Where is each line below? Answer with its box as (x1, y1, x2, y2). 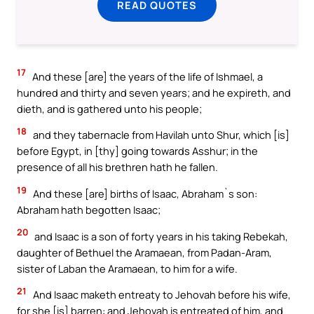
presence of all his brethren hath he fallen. (17, 160, 218, 175)
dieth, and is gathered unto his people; (17, 101, 202, 116)
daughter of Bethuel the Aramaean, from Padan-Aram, (17, 245, 272, 259)
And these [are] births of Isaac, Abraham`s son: (31, 186, 257, 200)
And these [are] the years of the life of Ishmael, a (30, 69, 263, 83)
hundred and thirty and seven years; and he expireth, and (17, 85, 291, 100)
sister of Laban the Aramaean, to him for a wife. (17, 261, 238, 275)
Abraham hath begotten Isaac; (17, 203, 161, 217)
